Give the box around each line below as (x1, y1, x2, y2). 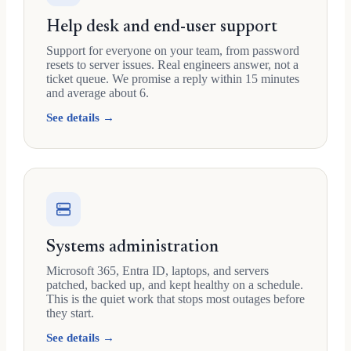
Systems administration (46, 239, 219, 256)
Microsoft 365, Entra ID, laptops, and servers (46, 264, 269, 277)
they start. (46, 306, 94, 320)
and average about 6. (46, 86, 149, 100)
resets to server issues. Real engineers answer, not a (46, 58, 299, 71)
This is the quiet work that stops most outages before (46, 292, 305, 306)
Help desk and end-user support (46, 19, 277, 36)
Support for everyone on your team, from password (46, 44, 299, 57)
